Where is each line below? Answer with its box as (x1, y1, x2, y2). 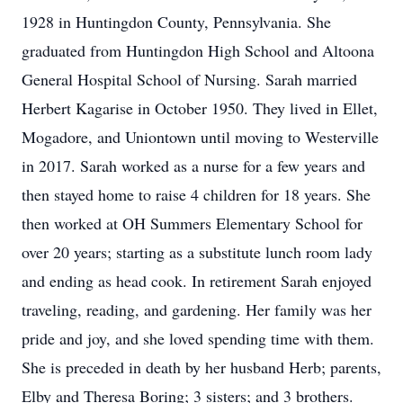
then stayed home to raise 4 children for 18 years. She (22, 184, 371, 205)
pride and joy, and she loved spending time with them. (22, 327, 374, 349)
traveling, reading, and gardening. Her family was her (22, 299, 372, 320)
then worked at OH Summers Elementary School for (22, 212, 363, 234)
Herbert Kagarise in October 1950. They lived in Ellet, (22, 97, 378, 119)
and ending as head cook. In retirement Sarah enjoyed (22, 270, 372, 291)
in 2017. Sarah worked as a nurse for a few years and (22, 155, 365, 176)
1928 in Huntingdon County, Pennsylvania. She (22, 11, 331, 32)
